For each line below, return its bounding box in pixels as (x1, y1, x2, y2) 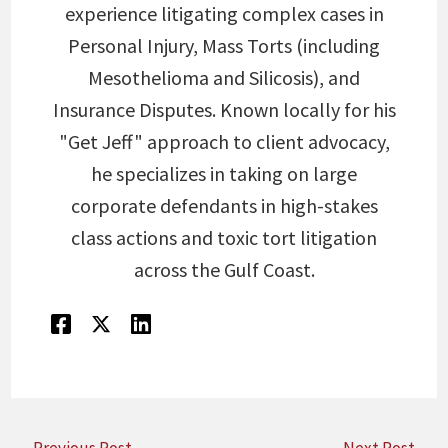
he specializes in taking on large (91, 160, 357, 186)
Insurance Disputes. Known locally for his (52, 96, 396, 122)
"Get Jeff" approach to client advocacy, (58, 128, 390, 154)
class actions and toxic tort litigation (71, 224, 377, 250)
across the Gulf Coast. (133, 256, 315, 282)
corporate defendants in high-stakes (70, 192, 378, 218)
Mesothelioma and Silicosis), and (88, 64, 360, 90)
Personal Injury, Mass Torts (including (68, 32, 380, 58)
